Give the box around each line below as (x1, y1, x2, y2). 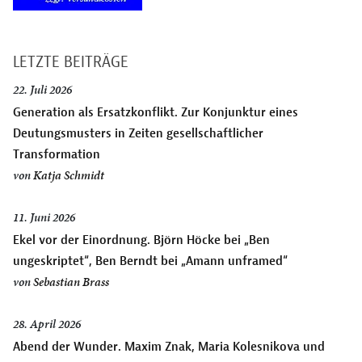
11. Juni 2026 (13, 209, 75, 226)
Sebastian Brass (33, 274, 109, 291)
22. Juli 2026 (13, 82, 72, 99)
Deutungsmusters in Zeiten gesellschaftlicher (13, 124, 263, 142)
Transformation (13, 145, 100, 163)
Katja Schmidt (33, 167, 104, 184)
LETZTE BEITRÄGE (13, 51, 128, 74)
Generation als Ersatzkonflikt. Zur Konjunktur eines (13, 103, 298, 121)
